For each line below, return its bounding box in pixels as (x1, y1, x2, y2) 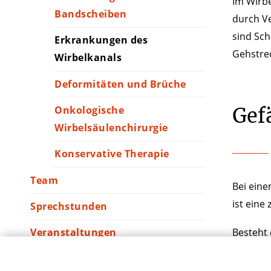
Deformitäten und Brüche (54, 77, 186, 91)
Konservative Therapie (54, 147, 169, 161)
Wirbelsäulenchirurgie (54, 120, 168, 134)
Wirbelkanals (54, 51, 122, 65)
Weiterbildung (30, 252, 103, 266)
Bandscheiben (54, 7, 126, 21)
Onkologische (54, 103, 124, 117)
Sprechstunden (30, 199, 108, 213)
